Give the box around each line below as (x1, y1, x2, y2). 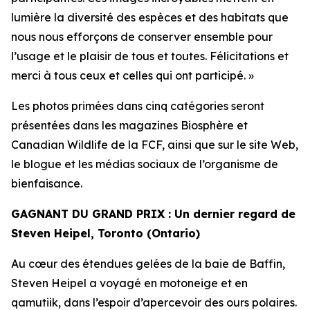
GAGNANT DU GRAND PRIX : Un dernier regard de (11, 207, 295, 221)
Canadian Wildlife (11, 138, 108, 152)
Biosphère (181, 118, 234, 132)
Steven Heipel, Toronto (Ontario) (11, 226, 200, 240)
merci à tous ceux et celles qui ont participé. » (11, 69, 254, 82)
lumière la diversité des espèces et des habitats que (11, 10, 289, 24)
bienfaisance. (11, 176, 82, 190)
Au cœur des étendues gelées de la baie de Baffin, (11, 257, 285, 271)
